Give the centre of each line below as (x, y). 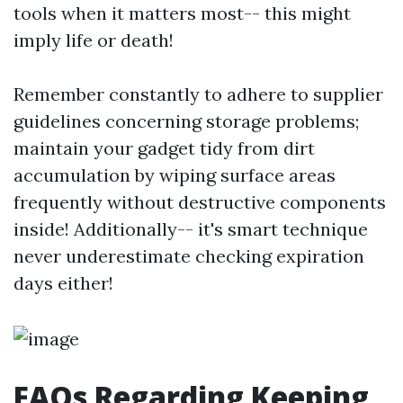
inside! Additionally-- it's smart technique (191, 229)
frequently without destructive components (200, 202)
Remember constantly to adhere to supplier (198, 94)
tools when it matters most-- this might (182, 13)
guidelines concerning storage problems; (186, 121)
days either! (63, 283)
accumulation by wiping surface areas (175, 175)
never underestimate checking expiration (189, 256)
